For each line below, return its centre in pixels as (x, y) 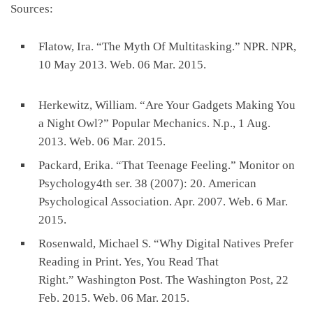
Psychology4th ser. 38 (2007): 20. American (147, 183)
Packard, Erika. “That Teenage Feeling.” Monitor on (167, 165)
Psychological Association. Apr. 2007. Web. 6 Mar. (163, 201)
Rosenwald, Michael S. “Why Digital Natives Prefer (166, 243)
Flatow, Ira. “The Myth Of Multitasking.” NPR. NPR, (167, 46)
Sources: (32, 8)
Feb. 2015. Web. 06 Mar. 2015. (114, 298)
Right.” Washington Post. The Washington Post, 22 (163, 279)
